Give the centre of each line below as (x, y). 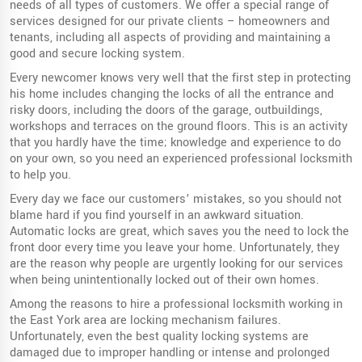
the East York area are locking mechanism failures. (145, 320)
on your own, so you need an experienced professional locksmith (181, 158)
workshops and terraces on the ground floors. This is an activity (179, 126)
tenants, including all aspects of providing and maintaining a (170, 37)
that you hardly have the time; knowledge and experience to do (175, 142)
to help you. (40, 175)
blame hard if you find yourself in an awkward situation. (157, 215)
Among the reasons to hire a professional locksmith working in (176, 304)
